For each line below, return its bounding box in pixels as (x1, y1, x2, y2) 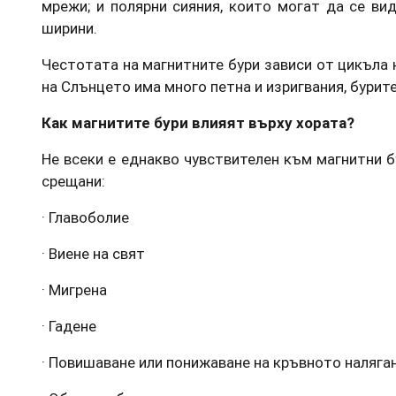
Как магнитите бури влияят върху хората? (42, 112, 354, 133)
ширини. (42, 18, 97, 38)
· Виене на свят (42, 243, 145, 263)
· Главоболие (42, 207, 129, 227)
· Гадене (42, 316, 96, 336)
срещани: (42, 171, 105, 191)
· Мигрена (42, 279, 107, 300)
